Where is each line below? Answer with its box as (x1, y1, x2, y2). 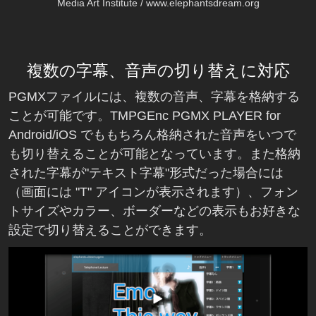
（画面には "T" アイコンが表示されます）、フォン (8, 184, 298, 199)
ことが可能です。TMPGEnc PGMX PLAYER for (8, 108, 281, 123)
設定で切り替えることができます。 (8, 222, 212, 237)
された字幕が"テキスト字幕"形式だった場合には (8, 165, 284, 180)
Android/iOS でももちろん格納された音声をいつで (8, 127, 296, 142)
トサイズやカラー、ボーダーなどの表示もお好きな (8, 203, 300, 218)
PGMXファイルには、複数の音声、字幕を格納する (8, 89, 300, 104)
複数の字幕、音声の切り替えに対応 (26, 61, 290, 80)
